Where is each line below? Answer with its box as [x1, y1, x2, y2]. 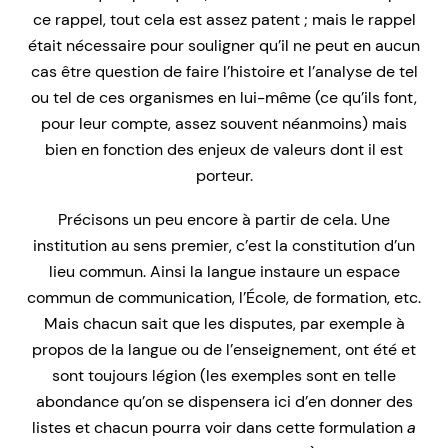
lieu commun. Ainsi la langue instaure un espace [48, 261, 400, 283]
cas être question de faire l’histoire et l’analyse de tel [30, 61, 418, 83]
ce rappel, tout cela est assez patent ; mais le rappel [32, 9, 416, 31]
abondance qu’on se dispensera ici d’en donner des [35, 391, 413, 413]
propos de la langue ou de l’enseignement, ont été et [32, 339, 416, 361]
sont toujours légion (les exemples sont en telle [52, 365, 396, 387]
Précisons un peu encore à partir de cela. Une [58, 209, 390, 231]
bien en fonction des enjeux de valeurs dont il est [45, 139, 403, 161]
